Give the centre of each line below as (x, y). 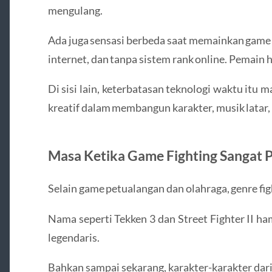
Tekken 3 (135, 218)
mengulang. (75, 10)
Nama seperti (81, 218)
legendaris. (73, 237)
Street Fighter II (216, 218)
